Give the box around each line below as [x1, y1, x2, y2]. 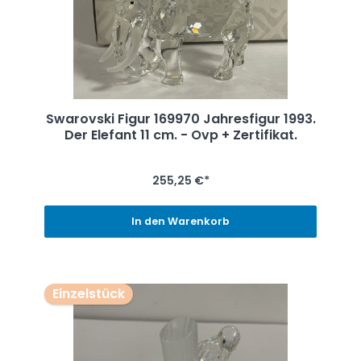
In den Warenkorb [131, 214, 230, 229]
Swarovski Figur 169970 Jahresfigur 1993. [45, 109, 316, 128]
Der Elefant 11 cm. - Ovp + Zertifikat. [64, 125, 297, 144]
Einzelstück [52, 284, 125, 304]
